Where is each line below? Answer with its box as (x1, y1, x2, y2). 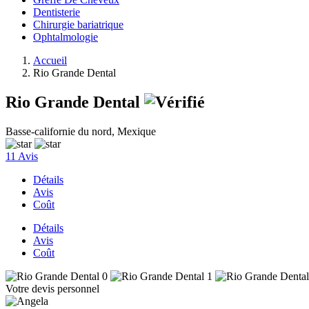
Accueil (33, 54, 67, 66)
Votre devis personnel (6, 282, 99, 295)
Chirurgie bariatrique (33, 19, 123, 30)
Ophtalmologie (33, 31, 98, 43)
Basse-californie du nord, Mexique (6, 125, 156, 137)
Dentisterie (33, 6, 80, 18)
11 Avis (6, 150, 38, 162)
